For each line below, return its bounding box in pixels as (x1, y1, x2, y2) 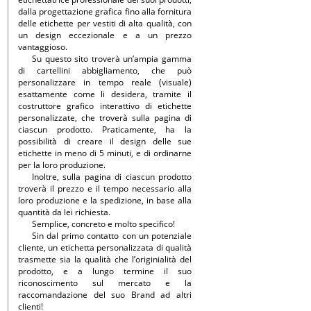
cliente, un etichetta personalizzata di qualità (18, 242, 192, 253)
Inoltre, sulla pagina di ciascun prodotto (32, 171, 192, 183)
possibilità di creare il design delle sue (18, 135, 192, 147)
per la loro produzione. (18, 159, 106, 171)
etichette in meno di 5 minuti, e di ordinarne (18, 147, 192, 159)
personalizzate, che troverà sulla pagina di (18, 112, 192, 124)
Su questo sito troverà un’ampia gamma (32, 53, 192, 65)
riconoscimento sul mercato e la (18, 277, 192, 289)
